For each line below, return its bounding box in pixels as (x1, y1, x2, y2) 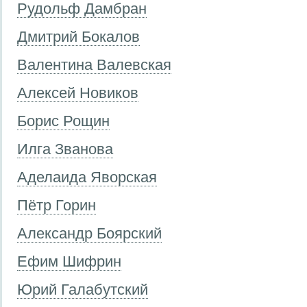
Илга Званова (17, 140, 113, 158)
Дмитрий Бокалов (17, 27, 140, 45)
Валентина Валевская (17, 56, 171, 73)
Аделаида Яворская (17, 168, 157, 186)
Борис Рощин (17, 112, 110, 130)
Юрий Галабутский (17, 280, 148, 298)
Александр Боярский (17, 224, 162, 242)
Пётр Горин (17, 196, 96, 214)
